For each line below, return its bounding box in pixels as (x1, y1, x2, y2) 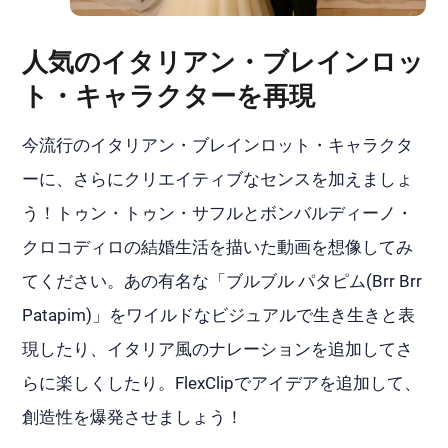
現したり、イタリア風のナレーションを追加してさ (22, 338, 414, 359)
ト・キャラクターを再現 (22, 80, 316, 111)
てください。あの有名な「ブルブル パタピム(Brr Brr (22, 270, 423, 291)
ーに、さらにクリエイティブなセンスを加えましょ (22, 168, 414, 189)
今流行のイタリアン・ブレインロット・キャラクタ (22, 134, 414, 155)
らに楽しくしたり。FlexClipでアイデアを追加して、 (22, 372, 422, 393)
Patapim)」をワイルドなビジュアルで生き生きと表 (22, 304, 416, 325)
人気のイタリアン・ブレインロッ (22, 46, 425, 77)
